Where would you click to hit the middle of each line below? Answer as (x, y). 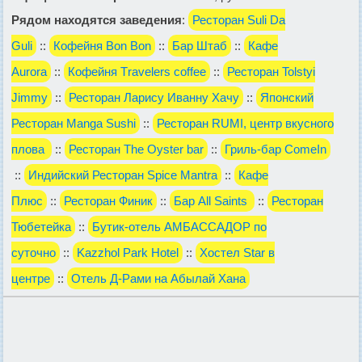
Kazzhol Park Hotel (128, 252)
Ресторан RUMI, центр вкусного (245, 123)
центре (31, 278)
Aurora (29, 71)
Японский (287, 97)
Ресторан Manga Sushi (74, 123)
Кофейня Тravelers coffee (137, 71)
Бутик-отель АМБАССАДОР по (179, 226)
